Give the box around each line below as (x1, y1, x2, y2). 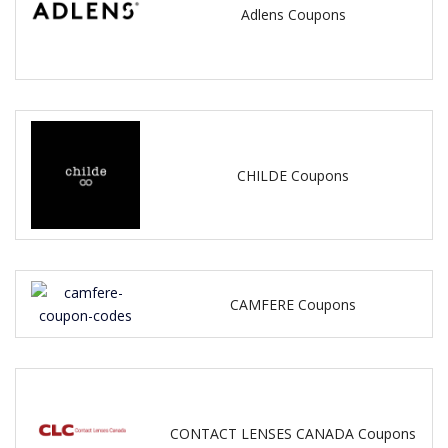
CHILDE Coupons (237, 165, 350, 185)
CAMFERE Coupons (230, 294, 357, 314)
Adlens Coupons (240, 4, 346, 24)
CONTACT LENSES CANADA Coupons (170, 424, 417, 444)
